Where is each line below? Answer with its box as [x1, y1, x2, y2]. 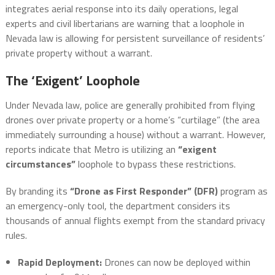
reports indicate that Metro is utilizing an [5, 142, 178, 157]
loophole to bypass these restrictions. [75, 157, 236, 172]
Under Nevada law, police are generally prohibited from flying [5, 98, 255, 113]
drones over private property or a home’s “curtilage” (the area [5, 112, 260, 128]
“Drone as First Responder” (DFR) [69, 184, 218, 199]
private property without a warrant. [5, 45, 152, 61]
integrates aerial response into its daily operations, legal [5, 1, 238, 17]
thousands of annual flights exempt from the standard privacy [5, 213, 265, 228]
